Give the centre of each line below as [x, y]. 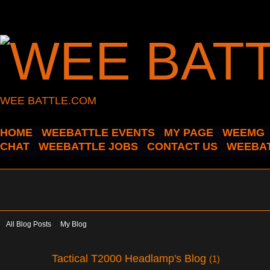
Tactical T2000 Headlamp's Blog [130, 258]
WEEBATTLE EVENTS [98, 133]
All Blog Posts [29, 224]
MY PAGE [189, 133]
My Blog [74, 224]
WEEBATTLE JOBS [88, 146]
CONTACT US [182, 146]
